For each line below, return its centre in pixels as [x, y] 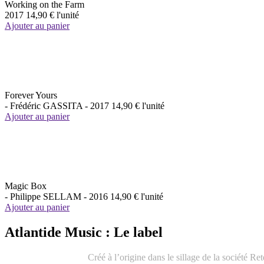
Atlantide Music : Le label [84, 232]
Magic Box [26, 186]
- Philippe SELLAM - [46, 197]
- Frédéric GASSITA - [46, 106]
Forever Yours [31, 95]
